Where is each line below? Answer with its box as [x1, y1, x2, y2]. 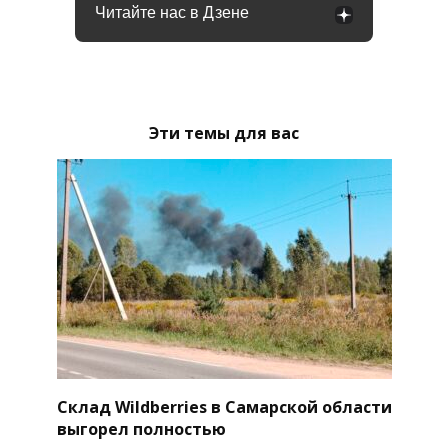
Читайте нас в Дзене [95, 3, 249, 21]
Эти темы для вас [149, 122, 299, 145]
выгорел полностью [56, 417, 226, 440]
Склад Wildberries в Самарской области [56, 395, 392, 418]
